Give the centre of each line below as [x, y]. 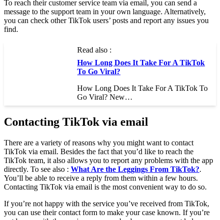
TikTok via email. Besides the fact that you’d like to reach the [99, 151]
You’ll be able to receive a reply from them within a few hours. [101, 178]
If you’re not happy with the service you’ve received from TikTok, [107, 203]
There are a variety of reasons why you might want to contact [99, 142]
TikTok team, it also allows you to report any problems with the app [109, 160]
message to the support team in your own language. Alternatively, [105, 12]
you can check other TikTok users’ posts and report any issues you [106, 21]
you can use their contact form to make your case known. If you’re [107, 212]
